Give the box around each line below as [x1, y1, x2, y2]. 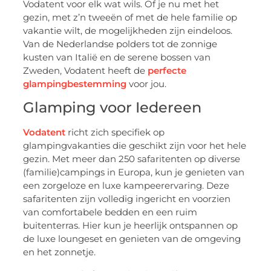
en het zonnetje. [23, 246, 96, 258]
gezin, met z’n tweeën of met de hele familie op [23, 11, 238, 23]
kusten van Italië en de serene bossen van [23, 51, 211, 63]
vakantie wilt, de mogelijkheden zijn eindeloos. [23, 24, 233, 36]
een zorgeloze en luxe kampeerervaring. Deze [23, 180, 230, 192]
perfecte [148, 64, 187, 76]
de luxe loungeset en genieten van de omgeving [23, 233, 241, 245]
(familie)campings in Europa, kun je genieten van [23, 166, 245, 178]
